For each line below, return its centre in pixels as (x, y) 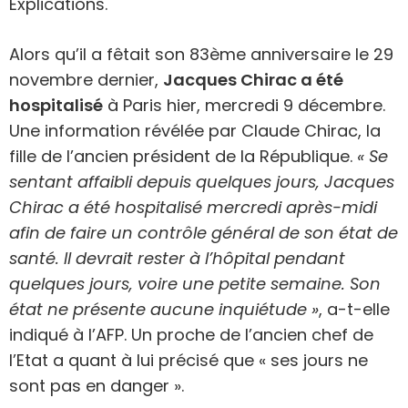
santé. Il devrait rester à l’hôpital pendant (177, 258)
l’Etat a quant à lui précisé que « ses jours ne (189, 360)
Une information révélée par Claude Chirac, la (195, 131)
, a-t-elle (354, 309)
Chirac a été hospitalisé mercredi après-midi (193, 207)
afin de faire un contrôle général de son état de (204, 233)
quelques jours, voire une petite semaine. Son (195, 284)
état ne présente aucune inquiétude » (164, 309)
